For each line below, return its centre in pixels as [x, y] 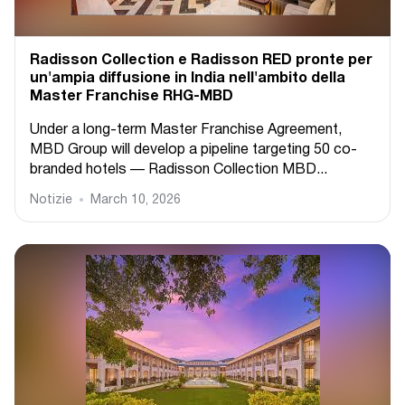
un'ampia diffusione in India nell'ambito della [188, 79]
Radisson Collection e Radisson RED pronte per [201, 61]
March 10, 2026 [136, 200]
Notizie [51, 200]
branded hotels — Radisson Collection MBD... [179, 170]
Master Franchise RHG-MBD [132, 97]
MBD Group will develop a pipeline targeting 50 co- [193, 150]
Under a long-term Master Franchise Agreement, [186, 130]
